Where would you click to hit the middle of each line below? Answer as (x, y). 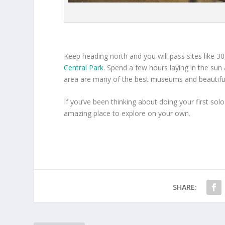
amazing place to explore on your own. (127, 114)
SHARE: (185, 187)
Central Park (84, 68)
